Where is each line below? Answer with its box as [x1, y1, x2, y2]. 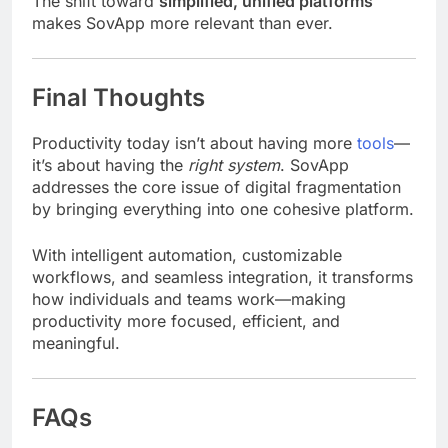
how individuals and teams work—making [32, 289, 346, 310]
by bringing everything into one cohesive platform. [32, 199, 414, 220]
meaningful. [32, 333, 120, 354]
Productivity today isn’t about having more [32, 133, 357, 154]
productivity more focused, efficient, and [32, 311, 340, 332]
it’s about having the [32, 155, 188, 176]
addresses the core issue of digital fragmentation [32, 177, 401, 198]
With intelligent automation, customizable [32, 245, 342, 266]
